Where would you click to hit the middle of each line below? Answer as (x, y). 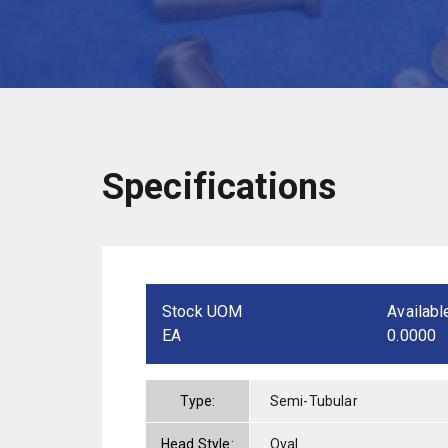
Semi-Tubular (313, 400)
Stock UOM (202, 311)
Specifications (219, 186)
